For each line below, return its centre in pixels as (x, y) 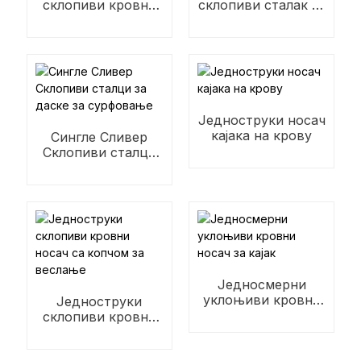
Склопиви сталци (99, 152)
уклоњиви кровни (261, 300)
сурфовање (100, 183)
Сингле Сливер (100, 137)
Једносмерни (261, 284)
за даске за (99, 168)
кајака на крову (261, 135)
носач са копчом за (99, 332)
